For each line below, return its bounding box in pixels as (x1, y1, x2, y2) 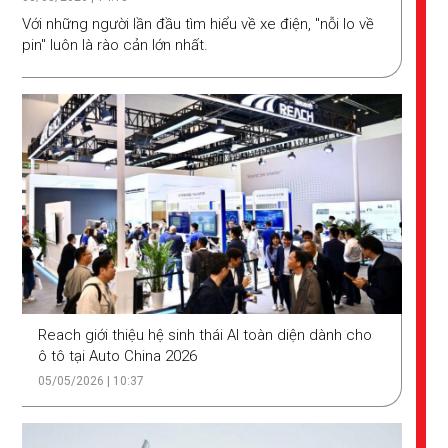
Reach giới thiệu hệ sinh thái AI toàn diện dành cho (38, 325, 373, 344)
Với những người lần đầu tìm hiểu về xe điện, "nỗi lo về (22, 14, 375, 33)
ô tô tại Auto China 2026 (38, 346, 198, 365)
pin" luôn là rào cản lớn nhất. (22, 35, 213, 54)
